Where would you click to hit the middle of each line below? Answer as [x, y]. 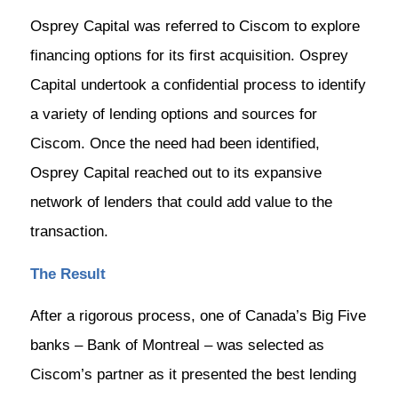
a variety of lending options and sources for [173, 115]
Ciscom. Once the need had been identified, [175, 144]
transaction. [69, 232]
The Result [68, 274]
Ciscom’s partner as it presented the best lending [193, 375]
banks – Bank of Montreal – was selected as [177, 346]
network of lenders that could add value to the [181, 203]
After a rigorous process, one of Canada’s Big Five [198, 316]
